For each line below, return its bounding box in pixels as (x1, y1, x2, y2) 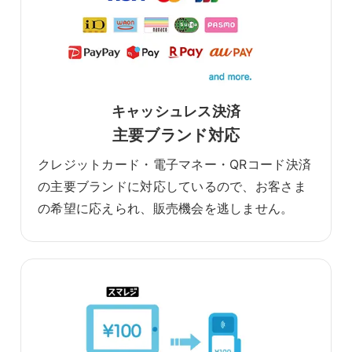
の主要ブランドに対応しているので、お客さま (38, 178, 306, 195)
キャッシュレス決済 (111, 103, 241, 120)
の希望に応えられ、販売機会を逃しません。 (38, 200, 294, 217)
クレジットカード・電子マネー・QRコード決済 (38, 156, 312, 173)
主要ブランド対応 (112, 126, 240, 145)
